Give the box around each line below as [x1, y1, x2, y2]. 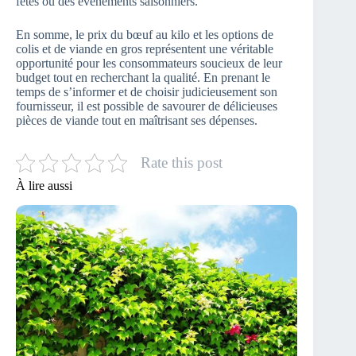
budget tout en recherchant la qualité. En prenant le [16, 71, 270, 85]
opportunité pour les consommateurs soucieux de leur [16, 56, 282, 71]
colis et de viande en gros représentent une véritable [16, 42, 273, 56]
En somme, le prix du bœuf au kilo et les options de [16, 28, 273, 42]
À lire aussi [16, 179, 72, 193]
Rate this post [141, 154, 222, 172]
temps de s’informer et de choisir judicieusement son [16, 85, 277, 99]
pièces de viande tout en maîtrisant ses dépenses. [16, 114, 257, 128]
